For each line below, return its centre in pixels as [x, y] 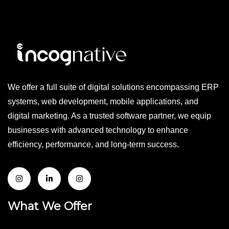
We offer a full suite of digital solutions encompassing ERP [113, 87]
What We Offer [50, 207]
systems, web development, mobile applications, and [103, 102]
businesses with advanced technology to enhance [98, 130]
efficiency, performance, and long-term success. [93, 145]
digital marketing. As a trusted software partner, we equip [109, 116]
